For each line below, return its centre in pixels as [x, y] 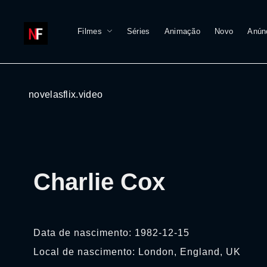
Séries [138, 31]
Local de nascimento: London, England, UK [137, 252]
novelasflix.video [66, 94]
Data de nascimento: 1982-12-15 [111, 233]
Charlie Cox [99, 182]
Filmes [90, 31]
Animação [182, 31]
